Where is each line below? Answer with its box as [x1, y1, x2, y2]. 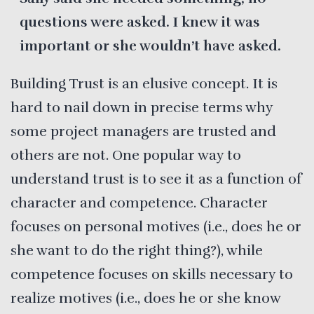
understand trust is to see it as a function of [11, 170, 301, 188]
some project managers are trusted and [11, 122, 276, 140]
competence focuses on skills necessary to [11, 265, 293, 283]
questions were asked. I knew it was [19, 13, 260, 31]
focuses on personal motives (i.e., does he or [11, 217, 301, 235]
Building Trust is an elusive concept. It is [11, 74, 278, 93]
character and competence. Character [11, 193, 268, 212]
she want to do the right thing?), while [11, 241, 263, 259]
